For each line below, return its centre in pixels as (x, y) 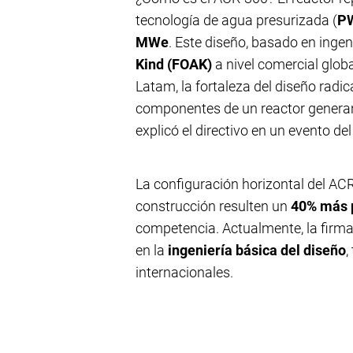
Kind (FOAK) (174, 64)
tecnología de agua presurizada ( (236, 20)
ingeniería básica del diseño (257, 250)
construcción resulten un (213, 206)
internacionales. (184, 272)
